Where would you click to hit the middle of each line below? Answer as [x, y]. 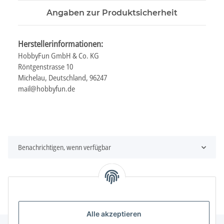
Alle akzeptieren [114, 214]
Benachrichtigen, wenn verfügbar [64, 147]
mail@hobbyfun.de [46, 89]
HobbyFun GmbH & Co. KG [58, 56]
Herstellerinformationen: [60, 44]
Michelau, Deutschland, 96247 [62, 78]
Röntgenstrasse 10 [45, 67]
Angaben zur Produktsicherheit [112, 13]
